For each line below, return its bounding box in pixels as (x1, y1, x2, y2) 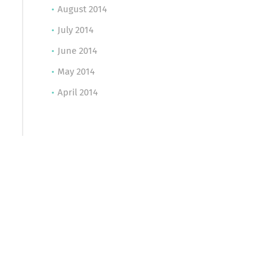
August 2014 (57, 5, 107, 14)
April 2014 (57, 88, 98, 97)
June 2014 (57, 46, 97, 56)
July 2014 (57, 26, 94, 35)
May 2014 (57, 67, 95, 76)
